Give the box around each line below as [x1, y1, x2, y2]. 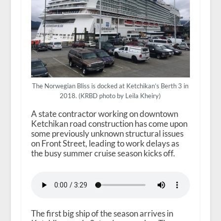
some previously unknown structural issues [31, 128, 184, 139]
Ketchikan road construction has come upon [31, 118, 187, 129]
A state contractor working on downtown [31, 108, 178, 119]
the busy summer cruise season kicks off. [31, 147, 175, 158]
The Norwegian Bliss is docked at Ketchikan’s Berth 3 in [32, 81, 189, 90]
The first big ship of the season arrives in [31, 208, 173, 219]
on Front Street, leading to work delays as [31, 138, 179, 148]
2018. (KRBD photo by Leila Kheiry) [60, 91, 161, 100]
